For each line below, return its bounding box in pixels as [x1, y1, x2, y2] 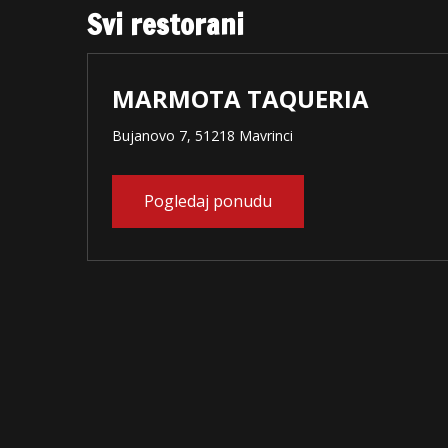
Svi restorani [87, 4, 244, 44]
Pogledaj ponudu [144, 190, 272, 212]
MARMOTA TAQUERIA [112, 82, 369, 115]
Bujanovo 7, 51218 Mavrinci [112, 126, 293, 145]
